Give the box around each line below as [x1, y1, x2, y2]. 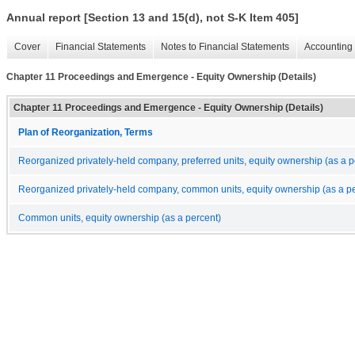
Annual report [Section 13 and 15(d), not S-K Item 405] [6, 11, 299, 25]
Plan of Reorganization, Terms [18, 127, 153, 137]
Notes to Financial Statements [161, 41, 289, 53]
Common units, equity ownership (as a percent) [18, 212, 221, 223]
